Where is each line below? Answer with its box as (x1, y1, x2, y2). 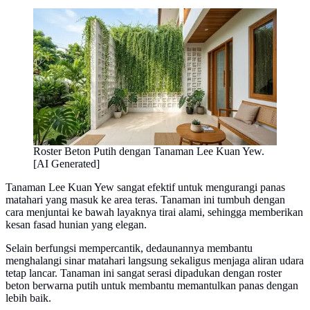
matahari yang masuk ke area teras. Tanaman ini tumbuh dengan (6, 193, 285, 206)
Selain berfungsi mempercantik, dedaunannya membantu (6, 241, 253, 254)
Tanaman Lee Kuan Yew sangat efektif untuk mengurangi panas (6, 181, 285, 193)
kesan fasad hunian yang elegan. (6, 218, 147, 230)
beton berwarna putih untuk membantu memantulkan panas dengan (6, 279, 298, 291)
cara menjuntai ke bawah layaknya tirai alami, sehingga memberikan (6, 206, 303, 218)
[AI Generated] (33, 157, 100, 170)
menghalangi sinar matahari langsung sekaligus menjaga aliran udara (6, 254, 304, 266)
